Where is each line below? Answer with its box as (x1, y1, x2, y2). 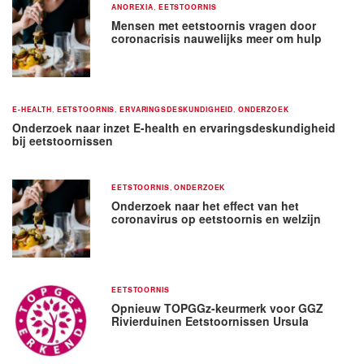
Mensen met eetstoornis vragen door (111, 16, 317, 33)
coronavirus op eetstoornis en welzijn (111, 210, 322, 227)
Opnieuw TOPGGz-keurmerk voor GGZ (111, 299, 324, 316)
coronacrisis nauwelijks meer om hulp (111, 29, 323, 46)
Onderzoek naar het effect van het (111, 197, 300, 214)
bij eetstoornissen (12, 132, 113, 149)
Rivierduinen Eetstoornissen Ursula (111, 312, 310, 329)
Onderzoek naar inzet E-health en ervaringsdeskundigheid (12, 119, 336, 136)
